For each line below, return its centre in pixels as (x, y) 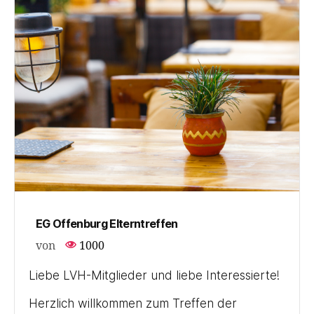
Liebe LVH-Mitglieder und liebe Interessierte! (154, 275)
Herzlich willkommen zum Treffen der (133, 303)
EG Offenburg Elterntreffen (107, 223)
